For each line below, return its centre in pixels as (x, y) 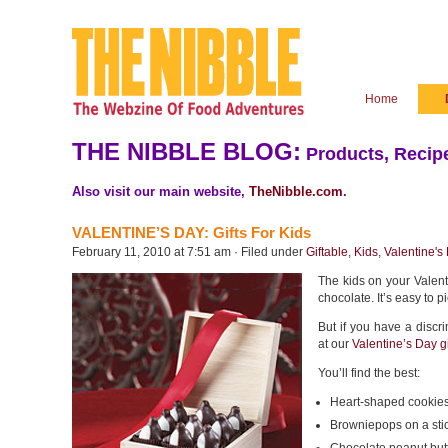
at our (335, 344)
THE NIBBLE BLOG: (186, 151)
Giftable (327, 252)
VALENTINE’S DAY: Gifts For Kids (191, 232)
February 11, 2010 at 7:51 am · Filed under (189, 252)
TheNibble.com (296, 191)
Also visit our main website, (160, 191)
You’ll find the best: (369, 373)
